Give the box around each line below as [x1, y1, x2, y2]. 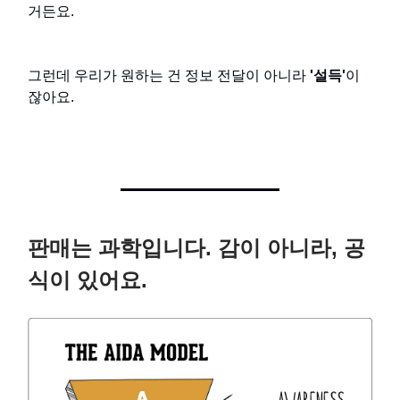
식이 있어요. [28, 268, 147, 293]
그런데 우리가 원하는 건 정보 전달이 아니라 [28, 68, 310, 84]
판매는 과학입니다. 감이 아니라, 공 [28, 236, 365, 261]
